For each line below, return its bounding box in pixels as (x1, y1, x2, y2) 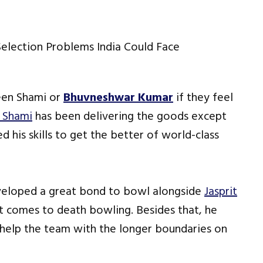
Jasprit (204, 182, 237, 201)
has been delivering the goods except (32, 107, 227, 126)
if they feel (173, 88, 233, 107)
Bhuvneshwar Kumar (63, 88, 173, 107)
